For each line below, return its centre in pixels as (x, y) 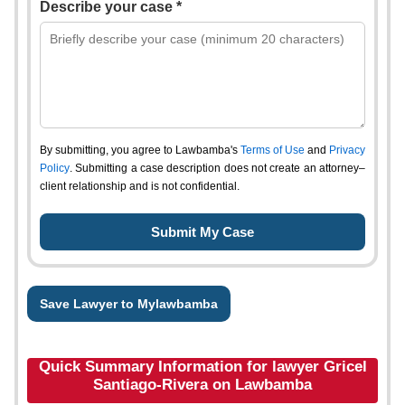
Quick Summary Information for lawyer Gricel (202, 367)
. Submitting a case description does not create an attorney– (217, 168)
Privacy (347, 150)
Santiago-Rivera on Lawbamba (202, 385)
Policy (55, 168)
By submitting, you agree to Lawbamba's (140, 150)
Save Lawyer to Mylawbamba (129, 304)
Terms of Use (273, 150)
